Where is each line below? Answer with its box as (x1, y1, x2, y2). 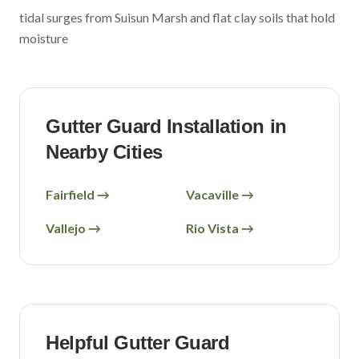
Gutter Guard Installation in (46, 115, 287, 137)
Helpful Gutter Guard (46, 332, 230, 353)
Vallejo (46, 220, 86, 236)
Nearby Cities (46, 141, 163, 163)
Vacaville (186, 187, 239, 202)
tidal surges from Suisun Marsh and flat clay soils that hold (19, 10, 335, 25)
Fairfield (46, 187, 95, 202)
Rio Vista (186, 220, 239, 236)
